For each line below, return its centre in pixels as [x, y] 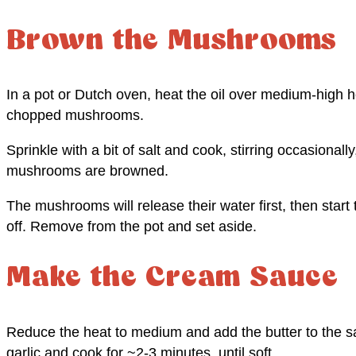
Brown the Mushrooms [172, 41]
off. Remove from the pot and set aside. [132, 227]
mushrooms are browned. [87, 171]
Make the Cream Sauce [172, 279]
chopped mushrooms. [75, 116]
